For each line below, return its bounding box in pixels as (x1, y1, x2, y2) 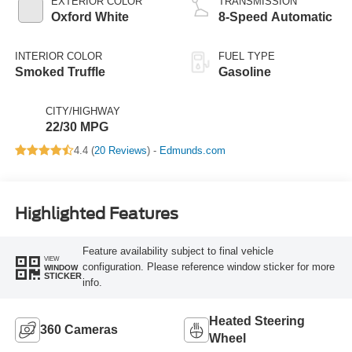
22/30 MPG (45, 119, 108, 134)
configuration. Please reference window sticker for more (82, 261, 335, 273)
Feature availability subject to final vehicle (82, 245, 273, 258)
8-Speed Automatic (218, 9, 332, 24)
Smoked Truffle (14, 64, 105, 79)
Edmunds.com (159, 144, 225, 156)
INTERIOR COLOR (14, 49, 102, 62)
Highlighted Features (14, 203, 178, 223)
